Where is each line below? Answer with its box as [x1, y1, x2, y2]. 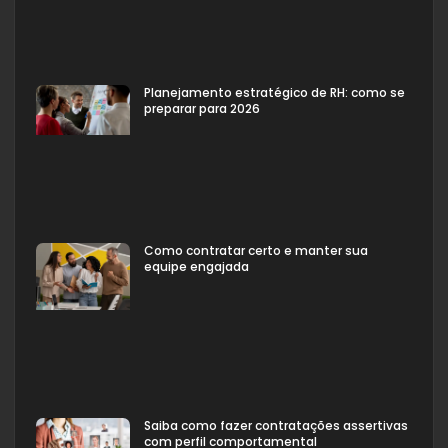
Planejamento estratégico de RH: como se [144, 84, 405, 102]
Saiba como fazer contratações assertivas [144, 416, 408, 434]
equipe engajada [144, 257, 249, 275]
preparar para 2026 [144, 100, 260, 118]
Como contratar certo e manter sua [144, 241, 368, 259]
